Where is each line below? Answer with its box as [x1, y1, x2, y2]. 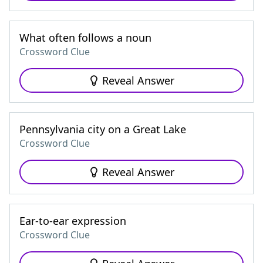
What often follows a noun [19, 31, 151, 45]
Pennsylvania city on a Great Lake [19, 122, 186, 136]
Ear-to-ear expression [19, 214, 126, 228]
